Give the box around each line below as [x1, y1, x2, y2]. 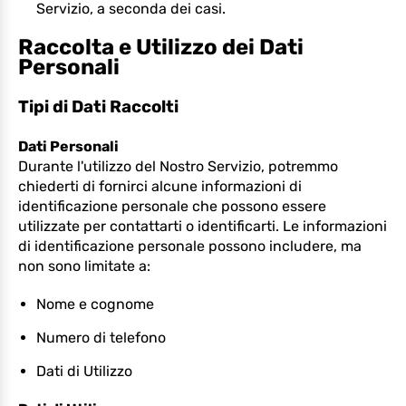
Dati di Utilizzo [36, 362, 132, 380]
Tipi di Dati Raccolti [18, 97, 179, 117]
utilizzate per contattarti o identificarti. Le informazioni [18, 217, 387, 235]
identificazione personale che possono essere [18, 198, 326, 215]
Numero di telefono [36, 329, 166, 346]
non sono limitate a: [18, 257, 150, 275]
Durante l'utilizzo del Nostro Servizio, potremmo [18, 158, 338, 175]
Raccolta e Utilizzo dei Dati [18, 34, 304, 60]
